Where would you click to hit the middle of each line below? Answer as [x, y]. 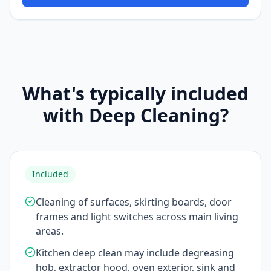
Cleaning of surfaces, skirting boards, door [134, 202]
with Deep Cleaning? [135, 115]
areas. [50, 231]
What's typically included [135, 93]
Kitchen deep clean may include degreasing [135, 253]
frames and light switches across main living [137, 217]
